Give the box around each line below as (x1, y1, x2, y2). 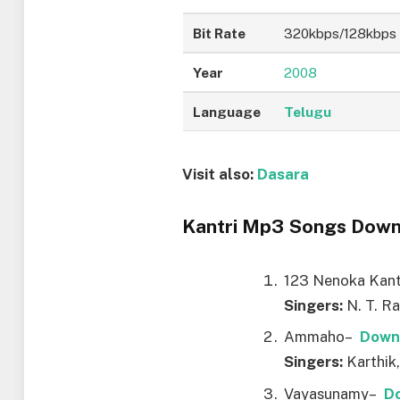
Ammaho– (284, 328, 361, 346)
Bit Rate (193, 25, 246, 42)
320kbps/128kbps (284, 25, 397, 42)
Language (193, 104, 262, 121)
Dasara (257, 165, 310, 184)
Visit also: (182, 165, 258, 184)
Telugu (284, 104, 332, 121)
